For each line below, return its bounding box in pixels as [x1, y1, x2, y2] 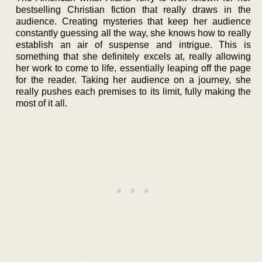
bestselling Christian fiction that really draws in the [16, 5, 251, 15]
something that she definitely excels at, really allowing [16, 51, 251, 61]
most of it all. [16, 98, 67, 108]
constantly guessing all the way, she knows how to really [16, 28, 251, 38]
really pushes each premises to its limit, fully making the [16, 87, 251, 96]
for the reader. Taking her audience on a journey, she [16, 75, 251, 85]
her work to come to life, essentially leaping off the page [16, 63, 251, 73]
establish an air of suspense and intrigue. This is [16, 40, 251, 50]
